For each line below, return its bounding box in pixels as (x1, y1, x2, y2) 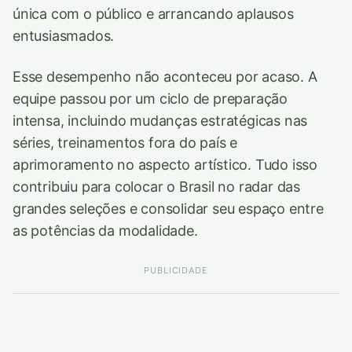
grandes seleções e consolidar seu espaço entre (13, 200, 324, 217)
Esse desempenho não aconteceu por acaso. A (13, 68, 317, 85)
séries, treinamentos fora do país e (13, 134, 238, 151)
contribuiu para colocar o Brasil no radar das (13, 178, 301, 195)
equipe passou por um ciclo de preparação (13, 90, 288, 107)
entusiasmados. (13, 27, 115, 44)
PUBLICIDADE (144, 264, 208, 276)
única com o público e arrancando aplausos (13, 5, 294, 22)
